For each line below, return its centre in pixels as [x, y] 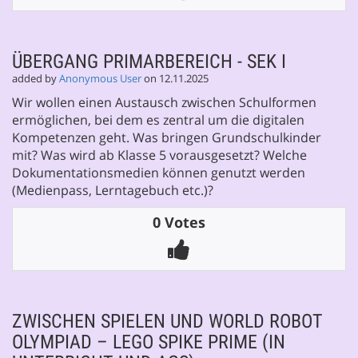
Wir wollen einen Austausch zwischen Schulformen [164, 102]
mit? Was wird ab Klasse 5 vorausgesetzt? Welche [159, 155]
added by [36, 78]
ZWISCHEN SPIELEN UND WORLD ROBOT [167, 321]
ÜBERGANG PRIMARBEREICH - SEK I [149, 61]
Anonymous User [100, 78]
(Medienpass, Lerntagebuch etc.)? [113, 190]
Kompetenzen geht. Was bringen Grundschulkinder [167, 137]
